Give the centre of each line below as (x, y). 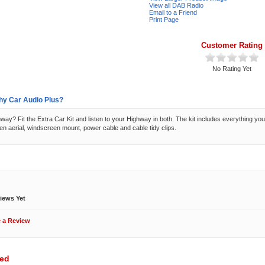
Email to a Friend (173, 12)
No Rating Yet (232, 69)
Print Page (164, 20)
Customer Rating (232, 45)
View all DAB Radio (176, 5)
